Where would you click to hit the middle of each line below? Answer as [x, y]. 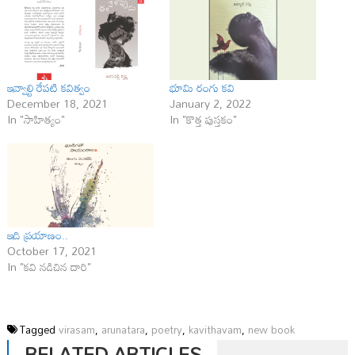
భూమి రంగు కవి [202, 88]
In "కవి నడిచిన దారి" [49, 267]
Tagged [39, 330]
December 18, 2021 [57, 104]
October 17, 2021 [52, 251]
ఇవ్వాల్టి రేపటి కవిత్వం [48, 88]
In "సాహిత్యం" [36, 120]
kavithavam [215, 330]
